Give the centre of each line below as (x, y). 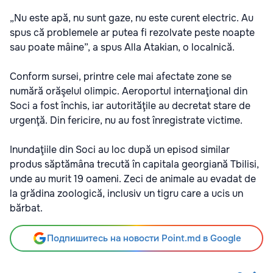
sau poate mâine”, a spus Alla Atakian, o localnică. (122, 47)
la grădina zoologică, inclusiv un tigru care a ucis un (126, 193)
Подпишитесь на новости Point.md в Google (144, 238)
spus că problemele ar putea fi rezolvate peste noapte (132, 33)
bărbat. (26, 208)
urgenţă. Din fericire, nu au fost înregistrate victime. (126, 120)
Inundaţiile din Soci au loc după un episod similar (120, 150)
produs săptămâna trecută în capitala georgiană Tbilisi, (134, 164)
